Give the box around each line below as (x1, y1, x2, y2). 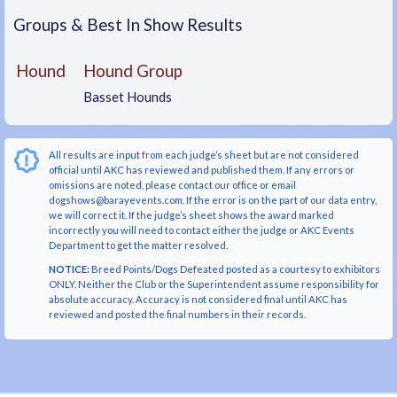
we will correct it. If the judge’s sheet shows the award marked (49, 209, 334, 222)
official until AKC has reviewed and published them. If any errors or (49, 164, 354, 176)
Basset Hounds (82, 88, 172, 105)
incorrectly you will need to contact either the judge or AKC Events (49, 224, 354, 237)
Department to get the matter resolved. (49, 239, 228, 252)
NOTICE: (49, 263, 90, 276)
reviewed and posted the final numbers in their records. (49, 308, 306, 321)
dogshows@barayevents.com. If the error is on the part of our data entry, (49, 194, 377, 206)
